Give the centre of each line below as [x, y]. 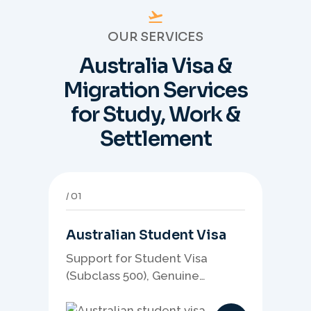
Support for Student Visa [137, 259]
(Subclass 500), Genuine [133, 276]
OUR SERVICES [155, 37]
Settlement [155, 139]
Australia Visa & [155, 66]
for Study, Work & [155, 115]
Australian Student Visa [146, 236]
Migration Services [155, 91]
